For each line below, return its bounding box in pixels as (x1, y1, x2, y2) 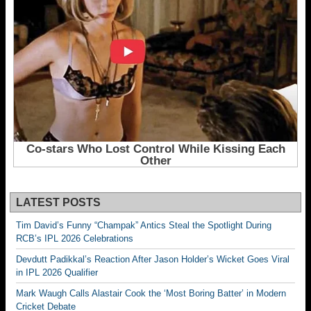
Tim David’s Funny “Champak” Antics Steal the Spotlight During (16, 219, 271, 230)
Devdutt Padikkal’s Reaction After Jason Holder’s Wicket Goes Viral (16, 253, 289, 264)
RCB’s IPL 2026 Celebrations (16, 233, 133, 244)
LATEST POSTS (16, 196, 101, 208)
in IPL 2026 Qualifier (16, 267, 98, 278)
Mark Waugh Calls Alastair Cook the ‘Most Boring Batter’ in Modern (16, 287, 286, 299)
